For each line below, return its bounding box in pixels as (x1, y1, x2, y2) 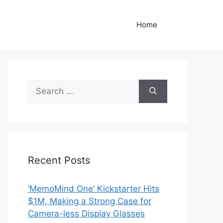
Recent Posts (28, 154, 90, 166)
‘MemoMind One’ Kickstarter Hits (28, 184, 159, 194)
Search (27, 80, 55, 90)
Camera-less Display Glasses (28, 209, 145, 219)
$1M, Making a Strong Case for (28, 196, 151, 206)
